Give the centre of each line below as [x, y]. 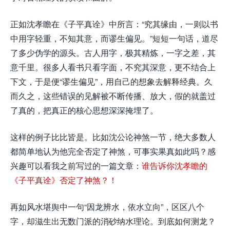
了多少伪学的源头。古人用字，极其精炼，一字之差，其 [113, 53]
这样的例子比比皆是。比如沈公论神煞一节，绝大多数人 [113, 137]
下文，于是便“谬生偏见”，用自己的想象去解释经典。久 [111, 81]
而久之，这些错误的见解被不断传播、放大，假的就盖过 [113, 96]
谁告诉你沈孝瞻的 [175, 166]
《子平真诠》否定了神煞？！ [64, 180]
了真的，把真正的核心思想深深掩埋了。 [84, 110]
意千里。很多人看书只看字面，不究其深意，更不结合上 [113, 67]
